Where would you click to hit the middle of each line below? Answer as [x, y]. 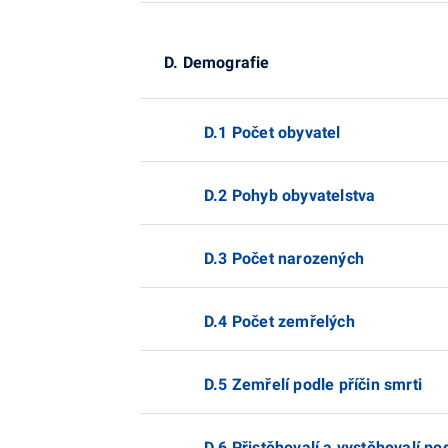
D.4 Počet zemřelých [279, 321]
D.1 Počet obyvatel [272, 132]
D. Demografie [217, 62]
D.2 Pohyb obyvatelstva [290, 195]
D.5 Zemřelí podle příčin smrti [313, 384]
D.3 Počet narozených [284, 258]
